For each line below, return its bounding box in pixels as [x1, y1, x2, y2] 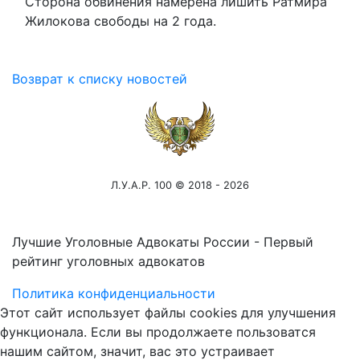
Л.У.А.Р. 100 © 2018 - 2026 [111, 179, 249, 191]
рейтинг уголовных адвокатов [12, 253, 205, 269]
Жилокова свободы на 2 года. [25, 13, 216, 29]
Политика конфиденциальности [12, 285, 215, 301]
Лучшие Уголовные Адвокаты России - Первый [12, 234, 313, 250]
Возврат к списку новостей [12, 71, 187, 87]
